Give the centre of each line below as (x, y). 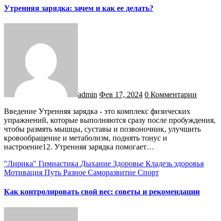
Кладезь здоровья (175, 164)
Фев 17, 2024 (121, 95)
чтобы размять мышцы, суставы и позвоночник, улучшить (102, 129)
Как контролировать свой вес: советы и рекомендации (102, 192)
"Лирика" (21, 164)
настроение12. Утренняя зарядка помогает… (79, 147)
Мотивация (24, 173)
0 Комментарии (171, 95)
